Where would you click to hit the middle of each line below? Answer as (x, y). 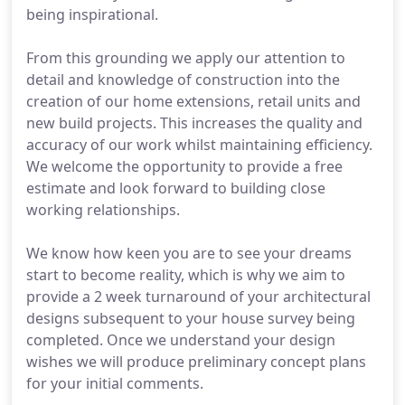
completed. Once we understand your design (181, 340)
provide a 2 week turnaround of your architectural (198, 297)
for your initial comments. (115, 383)
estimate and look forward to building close (176, 188)
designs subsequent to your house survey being (191, 318)
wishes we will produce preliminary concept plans (196, 362)
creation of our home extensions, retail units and (193, 101)
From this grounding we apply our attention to (186, 58)
